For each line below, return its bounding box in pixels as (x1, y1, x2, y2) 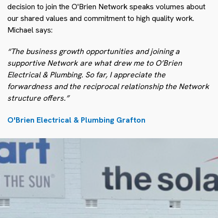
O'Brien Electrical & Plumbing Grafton (7, 115, 145, 126)
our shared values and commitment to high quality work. (7, 13, 194, 24)
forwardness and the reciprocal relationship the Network (7, 81, 209, 92)
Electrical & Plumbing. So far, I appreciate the (7, 70, 165, 80)
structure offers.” (7, 93, 69, 104)
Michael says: (7, 25, 53, 36)
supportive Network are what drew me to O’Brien (7, 58, 182, 69)
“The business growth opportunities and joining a (7, 46, 180, 57)
